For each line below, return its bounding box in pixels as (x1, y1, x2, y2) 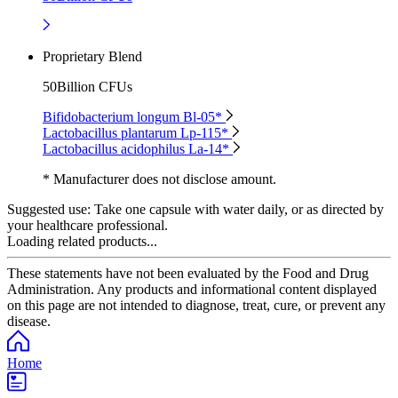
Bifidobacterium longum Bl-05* (43, 108, 226, 124)
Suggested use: (7, 201, 91, 217)
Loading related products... (7, 233, 157, 249)
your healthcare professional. (7, 217, 168, 233)
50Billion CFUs (43, 78, 132, 94)
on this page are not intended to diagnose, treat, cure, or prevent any (7, 297, 386, 313)
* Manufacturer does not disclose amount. (43, 171, 276, 187)
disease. (7, 313, 51, 329)
